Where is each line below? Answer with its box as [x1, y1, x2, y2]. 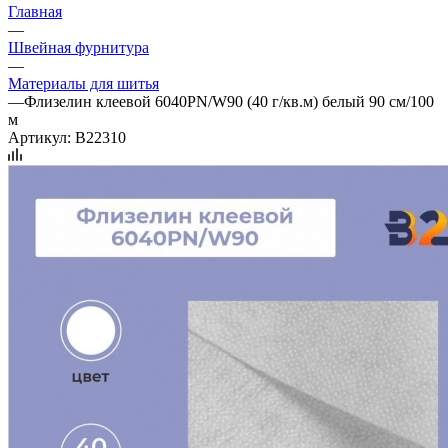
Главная [8, 2, 62, 20]
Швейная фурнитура [8, 38, 149, 56]
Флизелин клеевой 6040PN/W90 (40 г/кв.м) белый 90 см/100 [24, 92, 434, 110]
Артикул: [8, 128, 71, 146]
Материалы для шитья [8, 74, 159, 92]
